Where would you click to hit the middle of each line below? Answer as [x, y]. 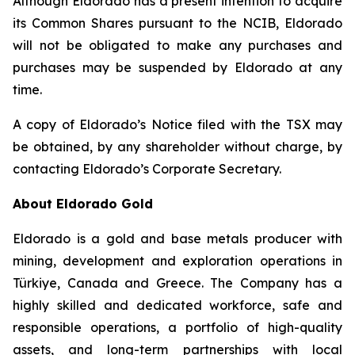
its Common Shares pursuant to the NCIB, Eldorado [177, 23]
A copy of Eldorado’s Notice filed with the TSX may [177, 124]
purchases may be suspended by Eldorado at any [177, 67]
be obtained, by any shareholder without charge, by [177, 147]
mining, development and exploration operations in [177, 261]
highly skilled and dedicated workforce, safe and [177, 305]
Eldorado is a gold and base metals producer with [177, 239]
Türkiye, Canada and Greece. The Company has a [177, 283]
